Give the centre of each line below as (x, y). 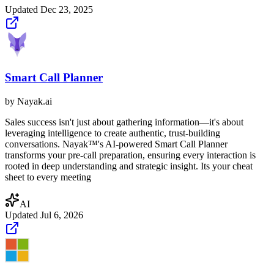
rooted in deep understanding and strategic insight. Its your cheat (129, 166)
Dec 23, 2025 (67, 10)
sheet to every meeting (48, 177)
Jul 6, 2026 (62, 215)
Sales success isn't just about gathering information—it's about (124, 122)
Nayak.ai (35, 101)
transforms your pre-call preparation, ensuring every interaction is (130, 155)
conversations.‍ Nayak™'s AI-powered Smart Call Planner (116, 144)
